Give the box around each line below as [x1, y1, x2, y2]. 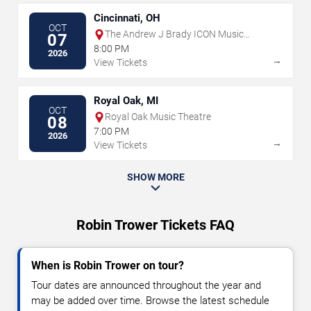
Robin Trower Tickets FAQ [76, 217, 235, 234]
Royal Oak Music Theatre [105, 111, 211, 123]
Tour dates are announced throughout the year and [31, 279, 261, 292]
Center [105, 40, 133, 52]
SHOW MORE [126, 171, 185, 183]
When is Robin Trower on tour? [31, 259, 184, 273]
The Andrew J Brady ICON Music [105, 28, 244, 40]
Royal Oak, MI [94, 94, 158, 108]
